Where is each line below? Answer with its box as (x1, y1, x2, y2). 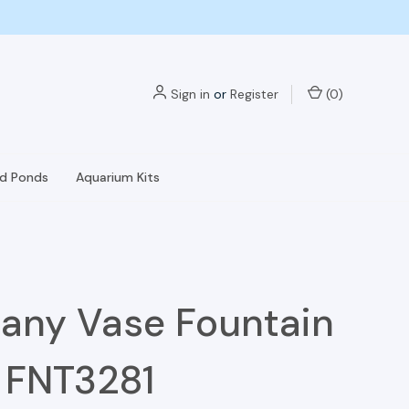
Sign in (171, 85, 210, 102)
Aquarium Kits (76, 169, 160, 185)
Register (230, 85, 278, 102)
